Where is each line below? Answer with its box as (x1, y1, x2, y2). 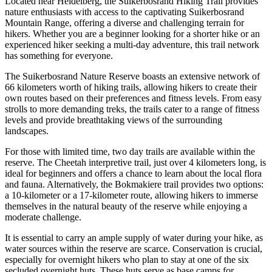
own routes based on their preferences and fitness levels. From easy (5, 93, 262, 104)
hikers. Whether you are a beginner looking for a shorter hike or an (5, 29, 260, 39)
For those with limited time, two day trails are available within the (5, 146, 255, 157)
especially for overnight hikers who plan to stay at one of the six (5, 254, 249, 265)
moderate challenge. (5, 212, 81, 223)
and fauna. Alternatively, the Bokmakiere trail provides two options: (5, 179, 263, 190)
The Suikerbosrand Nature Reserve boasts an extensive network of (5, 71, 260, 82)
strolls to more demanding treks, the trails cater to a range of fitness (5, 104, 259, 115)
